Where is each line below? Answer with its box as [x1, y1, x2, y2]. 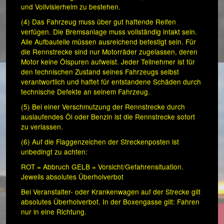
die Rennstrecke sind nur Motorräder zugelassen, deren [21, 46, 197, 57]
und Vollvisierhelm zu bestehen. [21, 1, 120, 12]
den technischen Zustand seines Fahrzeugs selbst [21, 66, 179, 77]
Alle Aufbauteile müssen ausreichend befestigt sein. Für [21, 36, 196, 47]
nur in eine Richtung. [21, 206, 86, 217]
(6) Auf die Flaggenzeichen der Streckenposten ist [21, 136, 179, 147]
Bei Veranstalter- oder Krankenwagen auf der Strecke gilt [21, 186, 200, 197]
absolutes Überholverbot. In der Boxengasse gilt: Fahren [21, 196, 199, 207]
